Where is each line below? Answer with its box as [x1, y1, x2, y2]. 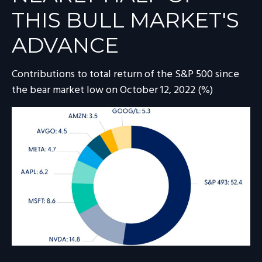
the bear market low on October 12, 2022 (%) [12, 82, 213, 99]
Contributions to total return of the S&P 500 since [12, 66, 239, 83]
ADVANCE [12, 32, 119, 58]
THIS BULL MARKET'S [12, 7, 239, 33]
